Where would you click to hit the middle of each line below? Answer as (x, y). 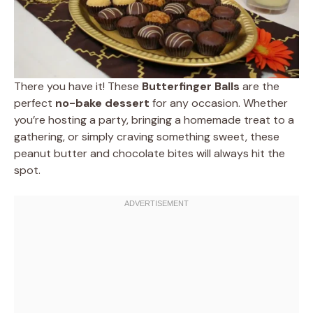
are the (260, 86)
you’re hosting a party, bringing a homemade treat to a (154, 119)
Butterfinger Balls (191, 86)
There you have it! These (78, 86)
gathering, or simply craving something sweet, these (147, 136)
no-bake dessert (102, 103)
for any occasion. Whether (219, 103)
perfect (35, 103)
